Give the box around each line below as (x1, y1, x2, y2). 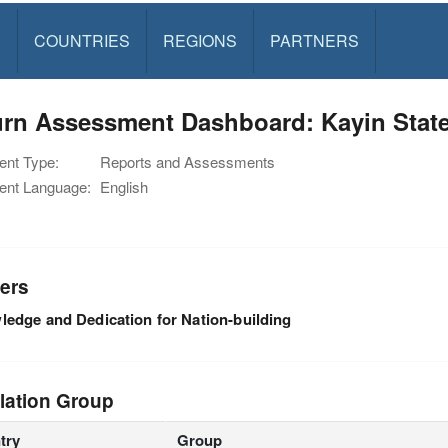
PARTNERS (269, 29, 359, 52)
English (100, 176, 148, 197)
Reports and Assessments (100, 151, 275, 172)
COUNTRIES (33, 29, 130, 52)
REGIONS (162, 29, 237, 52)
